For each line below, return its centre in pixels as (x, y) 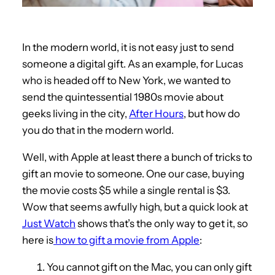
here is (38, 240)
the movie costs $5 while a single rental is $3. (126, 190)
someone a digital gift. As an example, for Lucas (133, 64)
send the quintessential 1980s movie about (123, 97)
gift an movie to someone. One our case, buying (133, 173)
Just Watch (49, 223)
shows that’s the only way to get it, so (162, 223)
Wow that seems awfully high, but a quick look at (135, 207)
